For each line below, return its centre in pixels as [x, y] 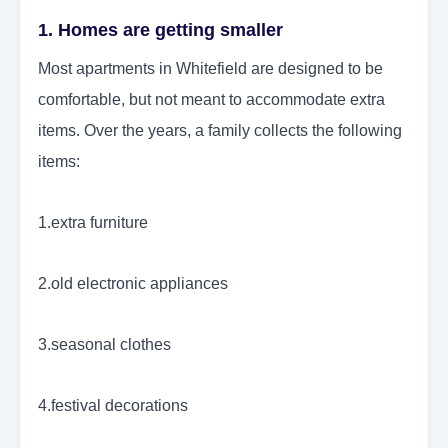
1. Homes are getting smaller [160, 30]
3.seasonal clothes [104, 345]
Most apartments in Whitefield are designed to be [210, 69]
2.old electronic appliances [133, 284]
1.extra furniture [93, 223]
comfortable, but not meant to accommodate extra [211, 100]
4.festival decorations [113, 406]
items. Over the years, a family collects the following [220, 131]
